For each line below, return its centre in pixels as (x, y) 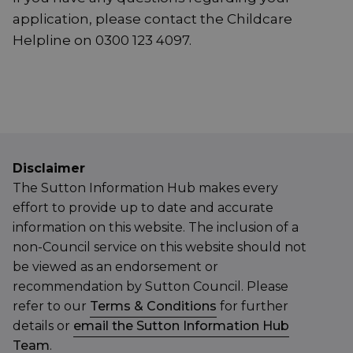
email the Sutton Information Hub (181, 326)
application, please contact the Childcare (152, 19)
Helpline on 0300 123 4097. (102, 41)
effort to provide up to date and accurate (143, 208)
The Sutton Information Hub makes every (145, 188)
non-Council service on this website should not (160, 247)
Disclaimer (49, 169)
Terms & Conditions (153, 307)
